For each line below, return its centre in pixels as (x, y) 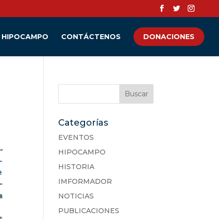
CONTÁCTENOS (91, 37)
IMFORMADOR (85, 181)
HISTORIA (77, 167)
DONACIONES (169, 37)
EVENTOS (76, 137)
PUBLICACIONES (89, 211)
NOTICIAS (76, 196)
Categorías (83, 123)
